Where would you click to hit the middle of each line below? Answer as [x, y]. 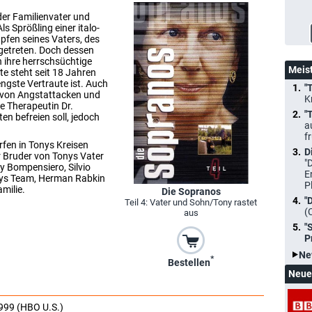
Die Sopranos [191, 192]
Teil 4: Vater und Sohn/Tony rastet [191, 203]
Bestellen [189, 263]
